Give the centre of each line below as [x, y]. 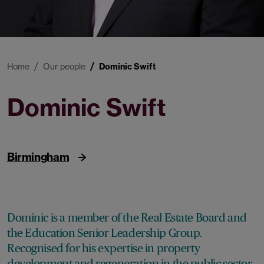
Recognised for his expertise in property [104, 248]
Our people [64, 67]
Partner [26, 131]
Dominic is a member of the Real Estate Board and [127, 217]
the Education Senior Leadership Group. [105, 233]
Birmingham [38, 157]
